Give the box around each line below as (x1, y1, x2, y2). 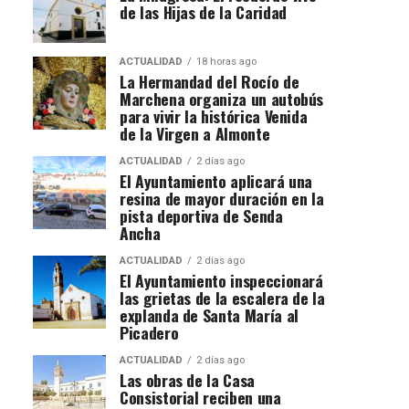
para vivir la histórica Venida (120, 103, 308, 128)
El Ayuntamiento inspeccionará (120, 267, 323, 292)
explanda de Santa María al (120, 302, 299, 327)
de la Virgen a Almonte (120, 121, 270, 145)
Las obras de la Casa (120, 367, 255, 392)
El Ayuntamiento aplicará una (120, 168, 313, 193)
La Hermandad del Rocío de (120, 68, 299, 93)
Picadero (120, 320, 179, 344)
